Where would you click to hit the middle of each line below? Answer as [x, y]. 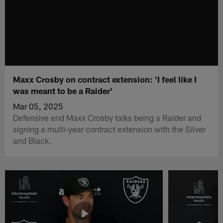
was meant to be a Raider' [63, 90]
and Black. [32, 140]
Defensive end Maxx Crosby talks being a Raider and [107, 117]
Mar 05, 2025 [38, 106]
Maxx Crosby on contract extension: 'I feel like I [105, 79]
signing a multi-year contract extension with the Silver [110, 129]
